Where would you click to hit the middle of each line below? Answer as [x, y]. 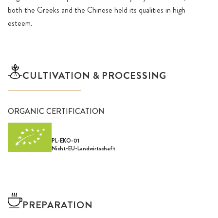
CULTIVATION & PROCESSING [95, 75]
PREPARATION [58, 205]
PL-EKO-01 [65, 141]
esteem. [20, 23]
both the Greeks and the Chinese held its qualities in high [97, 10]
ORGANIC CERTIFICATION [56, 111]
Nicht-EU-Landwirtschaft [83, 149]
